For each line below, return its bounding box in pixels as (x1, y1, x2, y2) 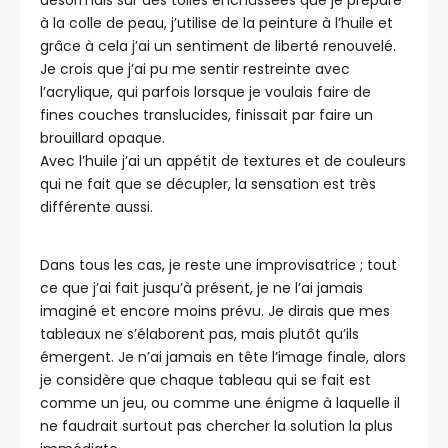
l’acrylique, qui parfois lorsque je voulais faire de (40, 81, 371, 102)
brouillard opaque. (40, 127, 165, 148)
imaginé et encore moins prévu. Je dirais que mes (40, 300, 390, 321)
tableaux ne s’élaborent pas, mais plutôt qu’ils (40, 323, 359, 344)
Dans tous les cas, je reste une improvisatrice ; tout (40, 254, 397, 275)
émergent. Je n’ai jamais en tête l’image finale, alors (40, 346, 406, 367)
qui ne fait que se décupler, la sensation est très (40, 173, 376, 194)
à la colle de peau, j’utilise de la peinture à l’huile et (40, 12, 393, 33)
